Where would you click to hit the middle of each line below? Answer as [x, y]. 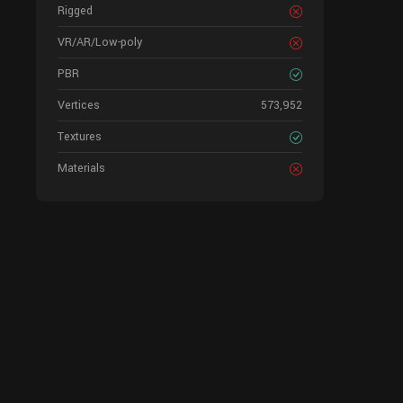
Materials [81, 168]
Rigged [75, 11]
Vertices [79, 105]
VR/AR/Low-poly [100, 42]
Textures [80, 137]
